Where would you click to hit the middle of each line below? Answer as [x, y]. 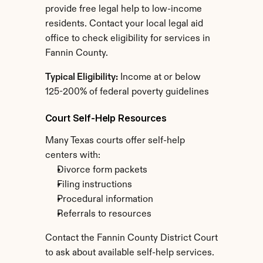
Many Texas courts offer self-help [115, 141]
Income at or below [159, 77]
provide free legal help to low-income [123, 9]
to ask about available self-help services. [129, 253]
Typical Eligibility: [81, 77]
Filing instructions [94, 185]
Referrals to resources [104, 214]
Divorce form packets [102, 170]
